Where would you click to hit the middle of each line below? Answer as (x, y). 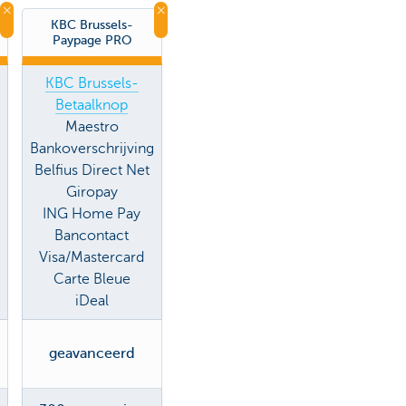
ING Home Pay (92, 213)
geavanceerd (92, 353)
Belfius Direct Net (92, 170)
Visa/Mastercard (92, 257)
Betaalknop (92, 105)
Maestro (92, 126)
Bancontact (92, 235)
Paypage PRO (92, 39)
